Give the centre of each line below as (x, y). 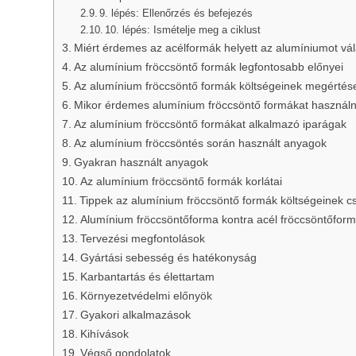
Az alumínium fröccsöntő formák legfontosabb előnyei (208, 67)
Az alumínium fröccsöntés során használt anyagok (200, 143)
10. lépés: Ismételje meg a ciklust (183, 30)
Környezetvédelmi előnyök (146, 296)
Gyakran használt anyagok (141, 163)
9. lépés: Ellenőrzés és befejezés (176, 14)
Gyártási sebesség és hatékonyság (168, 258)
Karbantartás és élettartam (147, 277)
